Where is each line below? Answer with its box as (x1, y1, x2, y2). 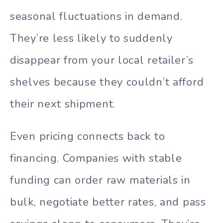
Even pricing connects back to (10, 128, 165, 144)
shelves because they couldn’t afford (10, 75, 204, 90)
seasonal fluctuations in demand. (10, 9, 183, 24)
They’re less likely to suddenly (10, 31, 173, 46)
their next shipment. (10, 97, 115, 112)
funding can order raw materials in (10, 172, 191, 188)
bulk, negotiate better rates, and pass (10, 194, 206, 210)
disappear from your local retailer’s (10, 53, 194, 68)
